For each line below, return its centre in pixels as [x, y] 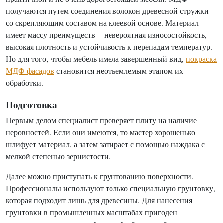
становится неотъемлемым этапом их [119, 70]
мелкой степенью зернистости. [58, 156]
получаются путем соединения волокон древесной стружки [107, 11]
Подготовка [32, 104]
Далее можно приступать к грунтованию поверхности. [100, 176]
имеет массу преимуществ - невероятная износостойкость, [106, 35]
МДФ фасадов [30, 70]
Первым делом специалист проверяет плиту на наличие [101, 120]
